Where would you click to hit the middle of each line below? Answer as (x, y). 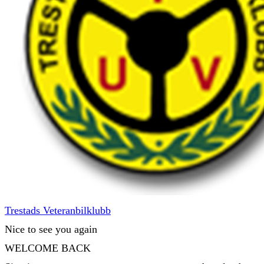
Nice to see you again (51, 229)
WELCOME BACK (48, 248)
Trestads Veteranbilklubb (58, 210)
